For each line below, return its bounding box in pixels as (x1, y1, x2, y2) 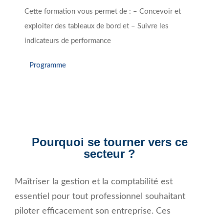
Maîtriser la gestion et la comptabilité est (15, 177, 173, 187)
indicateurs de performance (24, 37, 111, 45)
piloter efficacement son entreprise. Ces (15, 207, 171, 216)
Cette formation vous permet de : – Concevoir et (24, 8, 181, 16)
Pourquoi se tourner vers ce (31, 135, 188, 149)
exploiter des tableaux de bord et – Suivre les (24, 22, 169, 30)
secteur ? (84, 147, 135, 161)
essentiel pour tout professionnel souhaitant (15, 192, 185, 201)
